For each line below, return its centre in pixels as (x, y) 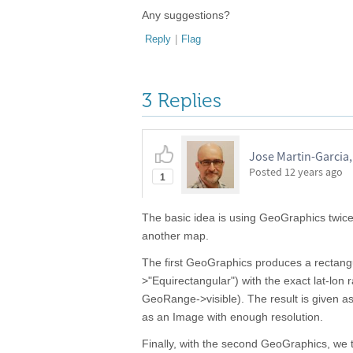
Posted (267, 172)
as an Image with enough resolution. (232, 317)
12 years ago (314, 172)
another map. (175, 236)
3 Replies (182, 100)
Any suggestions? (186, 15)
